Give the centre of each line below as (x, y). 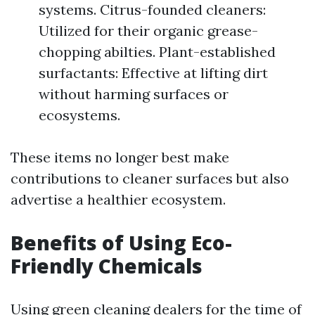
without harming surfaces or (134, 94)
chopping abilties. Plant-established (157, 52)
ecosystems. (79, 115)
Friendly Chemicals (107, 266)
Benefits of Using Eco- (121, 243)
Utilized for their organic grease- (148, 31)
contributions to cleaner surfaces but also (150, 178)
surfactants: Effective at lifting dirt (153, 73)
